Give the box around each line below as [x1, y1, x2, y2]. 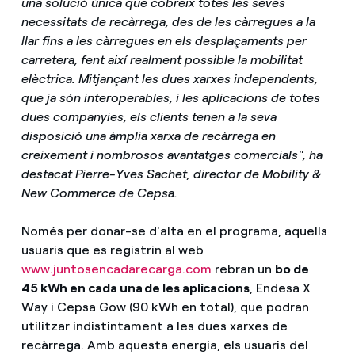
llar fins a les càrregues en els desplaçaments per [21, 33, 307, 49]
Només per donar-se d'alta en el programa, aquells [21, 223, 327, 239]
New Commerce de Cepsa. [21, 185, 177, 201]
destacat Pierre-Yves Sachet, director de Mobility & [21, 166, 321, 182]
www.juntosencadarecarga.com [21, 261, 212, 277]
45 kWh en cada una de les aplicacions [21, 280, 250, 296]
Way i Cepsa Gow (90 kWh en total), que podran [21, 299, 309, 315]
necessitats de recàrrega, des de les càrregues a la [21, 14, 315, 30]
